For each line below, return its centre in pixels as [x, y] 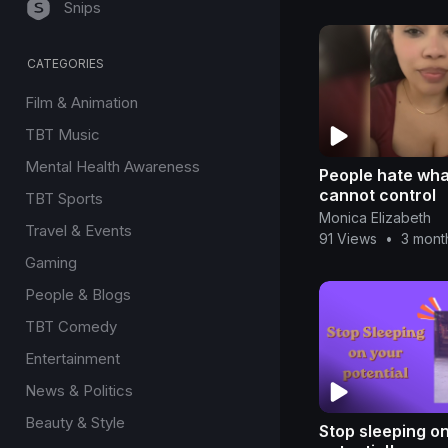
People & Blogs [78, 294]
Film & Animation [81, 102]
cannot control [377, 194]
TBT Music [62, 134]
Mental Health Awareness [112, 166]
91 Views [348, 238]
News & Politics [79, 390]
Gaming [51, 262]
